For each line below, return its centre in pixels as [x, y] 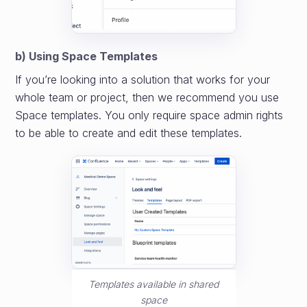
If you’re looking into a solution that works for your [143, 80]
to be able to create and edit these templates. [129, 133]
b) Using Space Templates [87, 57]
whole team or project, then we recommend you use [147, 98]
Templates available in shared [153, 284]
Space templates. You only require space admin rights [149, 115]
